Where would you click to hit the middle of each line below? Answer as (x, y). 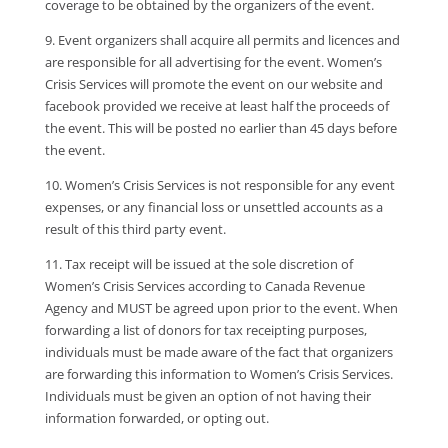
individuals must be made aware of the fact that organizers (218, 352)
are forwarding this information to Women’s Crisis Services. (218, 374)
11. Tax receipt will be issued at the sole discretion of (198, 264)
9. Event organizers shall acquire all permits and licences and (222, 40)
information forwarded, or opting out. (156, 418)
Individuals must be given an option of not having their (207, 396)
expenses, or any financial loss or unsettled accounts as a (213, 207)
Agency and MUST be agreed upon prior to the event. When (221, 308)
